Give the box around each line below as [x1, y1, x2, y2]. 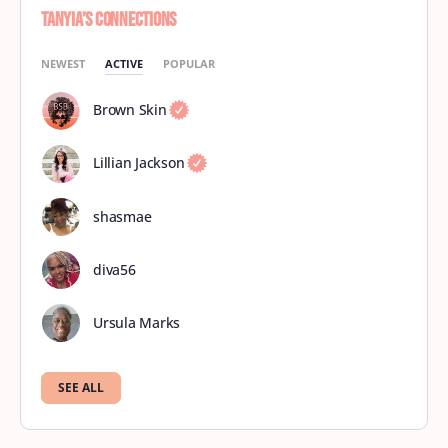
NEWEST [41, 56, 85, 71]
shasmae [93, 207, 152, 226]
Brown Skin [93, 99, 167, 119]
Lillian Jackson [93, 152, 185, 172]
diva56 [93, 260, 136, 279]
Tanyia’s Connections [41, 8, 177, 32]
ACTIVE [105, 56, 143, 71]
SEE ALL [58, 379, 104, 396]
